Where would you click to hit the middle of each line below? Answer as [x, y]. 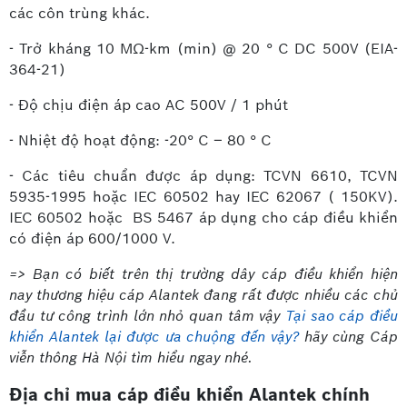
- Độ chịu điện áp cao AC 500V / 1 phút [151, 104]
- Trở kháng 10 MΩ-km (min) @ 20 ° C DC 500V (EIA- [203, 48]
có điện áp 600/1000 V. [92, 238]
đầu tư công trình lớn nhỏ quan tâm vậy [147, 315]
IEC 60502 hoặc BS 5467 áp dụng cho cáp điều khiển [203, 217]
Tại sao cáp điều [342, 315]
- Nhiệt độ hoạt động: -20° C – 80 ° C [140, 140]
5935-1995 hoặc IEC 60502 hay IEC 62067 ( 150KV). [203, 196]
